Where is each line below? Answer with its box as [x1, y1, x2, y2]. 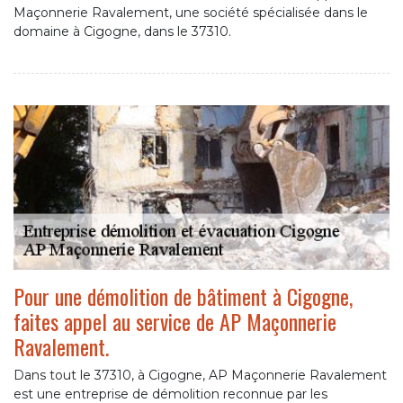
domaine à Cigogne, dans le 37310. [13, 23, 231, 40]
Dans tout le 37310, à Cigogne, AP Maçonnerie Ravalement [13, 367, 387, 384]
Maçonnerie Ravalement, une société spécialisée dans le [13, 4, 368, 22]
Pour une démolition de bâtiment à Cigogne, [13, 280, 353, 313]
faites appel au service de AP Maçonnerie [13, 305, 336, 338]
